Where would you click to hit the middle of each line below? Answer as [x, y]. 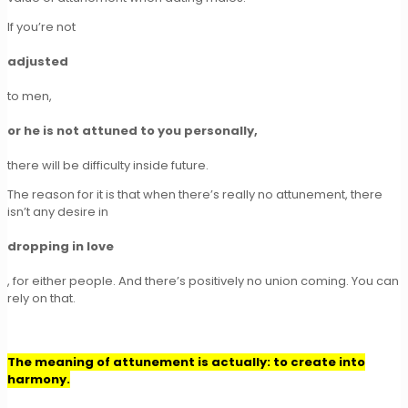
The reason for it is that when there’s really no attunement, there [195, 194]
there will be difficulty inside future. [108, 165]
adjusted [38, 61]
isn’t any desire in [58, 211]
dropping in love [61, 246]
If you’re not [41, 26]
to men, [30, 96]
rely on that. [41, 298]
